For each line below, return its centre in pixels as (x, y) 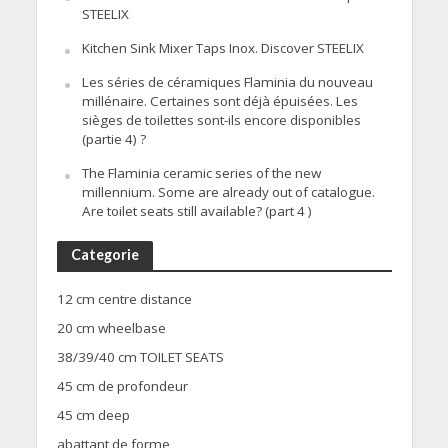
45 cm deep (93, 415)
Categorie (104, 255)
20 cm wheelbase (111, 328)
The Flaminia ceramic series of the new (201, 173)
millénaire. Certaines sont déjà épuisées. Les (219, 101)
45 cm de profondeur (122, 386)
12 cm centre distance (124, 299)
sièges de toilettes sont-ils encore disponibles (221, 120)
